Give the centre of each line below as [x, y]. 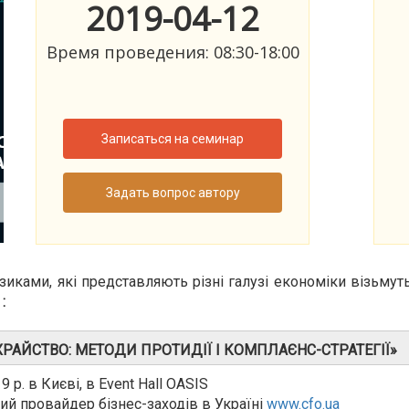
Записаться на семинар [173, 139]
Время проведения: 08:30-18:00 [173, 52]
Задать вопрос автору [173, 193]
